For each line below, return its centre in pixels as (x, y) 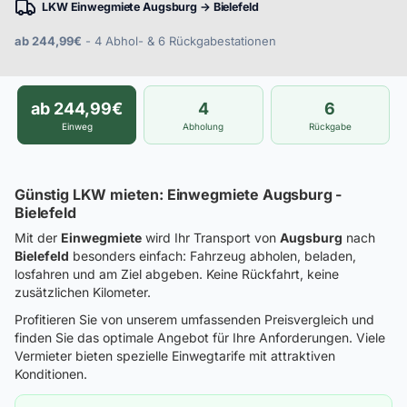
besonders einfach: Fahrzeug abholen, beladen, (213, 256)
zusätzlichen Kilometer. (83, 292)
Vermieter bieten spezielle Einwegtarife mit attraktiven (175, 356)
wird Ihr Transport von (211, 238)
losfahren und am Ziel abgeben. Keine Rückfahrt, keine (177, 274)
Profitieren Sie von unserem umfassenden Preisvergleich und (194, 319)
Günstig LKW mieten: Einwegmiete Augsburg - (179, 194)
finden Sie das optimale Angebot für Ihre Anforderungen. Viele (200, 338)
